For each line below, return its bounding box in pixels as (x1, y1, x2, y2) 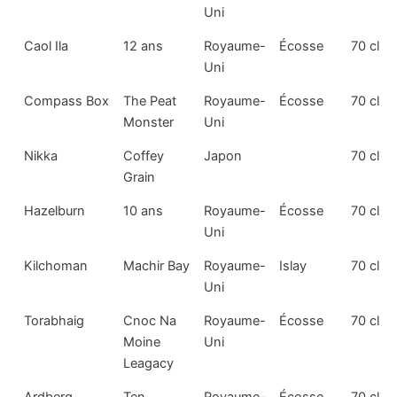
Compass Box (24, 92, 110, 109)
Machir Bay (123, 257, 191, 274)
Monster (123, 113, 175, 130)
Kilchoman (24, 257, 89, 274)
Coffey (123, 147, 165, 164)
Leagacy (123, 354, 175, 371)
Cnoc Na (123, 312, 177, 329)
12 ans (123, 37, 164, 54)
